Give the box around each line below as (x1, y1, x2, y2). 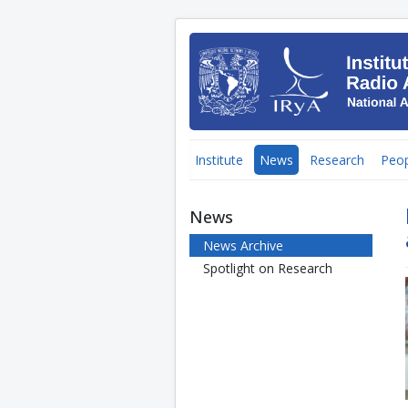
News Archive (203, 237, 283, 254)
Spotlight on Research (203, 260, 332, 277)
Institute (195, 151, 243, 168)
